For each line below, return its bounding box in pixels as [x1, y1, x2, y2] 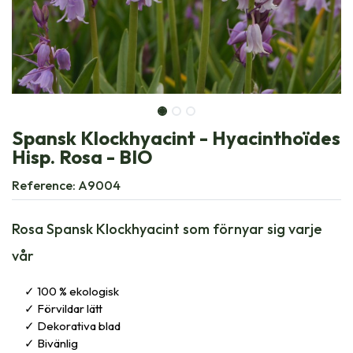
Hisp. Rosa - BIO [12, 144, 153, 169]
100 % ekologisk [37, 283, 119, 299]
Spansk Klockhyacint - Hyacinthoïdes [12, 125, 340, 150]
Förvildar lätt [37, 300, 102, 316]
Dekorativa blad [37, 318, 121, 333]
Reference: [12, 176, 78, 193]
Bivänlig [37, 335, 78, 351]
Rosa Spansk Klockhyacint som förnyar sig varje [12, 219, 322, 238]
